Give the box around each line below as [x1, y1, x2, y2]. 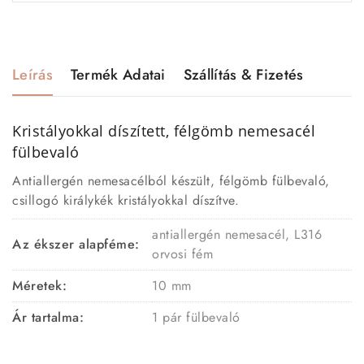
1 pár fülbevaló [152, 307, 240, 327]
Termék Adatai [70, 63, 166, 85]
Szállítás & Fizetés [183, 63, 304, 85]
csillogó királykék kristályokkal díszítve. [12, 190, 239, 210]
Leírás [12, 63, 53, 85]
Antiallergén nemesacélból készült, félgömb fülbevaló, [12, 171, 330, 190]
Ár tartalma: [12, 307, 84, 327]
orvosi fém [152, 244, 213, 263]
